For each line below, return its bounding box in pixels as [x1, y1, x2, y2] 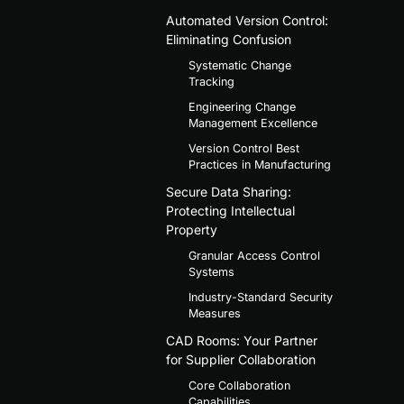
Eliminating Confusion [165, 31, 291, 47]
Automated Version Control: [165, 12, 328, 28]
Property [165, 221, 217, 237]
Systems [188, 264, 234, 279]
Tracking [188, 74, 234, 88]
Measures [188, 306, 241, 320]
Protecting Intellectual [165, 202, 295, 218]
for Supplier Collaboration [165, 351, 316, 367]
